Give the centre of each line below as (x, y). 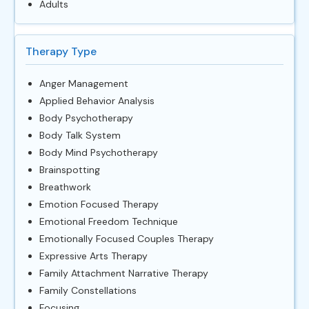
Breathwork (65, 187)
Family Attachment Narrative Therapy (124, 273)
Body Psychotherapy (86, 118)
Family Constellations (88, 290)
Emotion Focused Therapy (99, 204)
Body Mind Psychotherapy (99, 152)
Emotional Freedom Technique (109, 221)
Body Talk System (80, 135)
